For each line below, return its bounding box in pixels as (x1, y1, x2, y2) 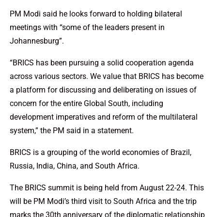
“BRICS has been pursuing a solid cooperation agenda (10, 58, 194, 68)
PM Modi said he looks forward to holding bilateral (10, 9, 182, 19)
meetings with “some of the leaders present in (10, 23, 165, 32)
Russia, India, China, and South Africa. (10, 161, 139, 171)
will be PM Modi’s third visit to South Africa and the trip (10, 197, 197, 206)
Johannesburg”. (10, 36, 64, 46)
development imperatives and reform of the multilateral (10, 112, 198, 122)
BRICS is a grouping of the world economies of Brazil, (10, 148, 191, 157)
